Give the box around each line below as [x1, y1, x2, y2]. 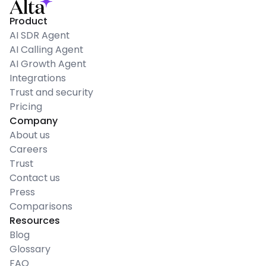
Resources [9, 213, 60, 227]
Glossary [9, 242, 50, 256]
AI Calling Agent [9, 42, 83, 56]
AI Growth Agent [9, 56, 86, 71]
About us [9, 128, 50, 142]
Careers [9, 142, 47, 156]
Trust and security [9, 85, 93, 99]
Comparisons [9, 199, 72, 213]
